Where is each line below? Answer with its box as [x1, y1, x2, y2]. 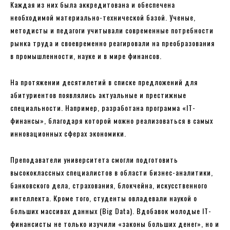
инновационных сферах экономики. [10, 127, 126, 139]
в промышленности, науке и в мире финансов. [10, 50, 162, 61]
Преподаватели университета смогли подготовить [10, 154, 178, 165]
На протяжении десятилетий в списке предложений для [10, 76, 198, 87]
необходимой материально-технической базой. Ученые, [10, 11, 196, 23]
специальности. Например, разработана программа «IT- [10, 102, 196, 113]
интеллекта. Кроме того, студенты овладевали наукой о [10, 192, 197, 203]
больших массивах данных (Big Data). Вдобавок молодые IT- [10, 205, 212, 216]
